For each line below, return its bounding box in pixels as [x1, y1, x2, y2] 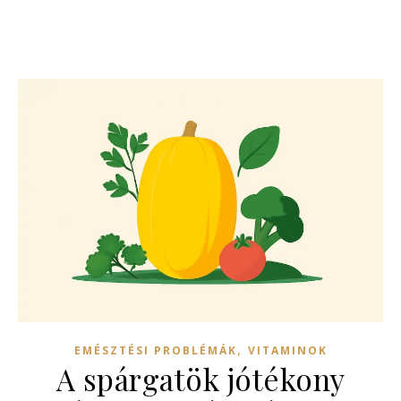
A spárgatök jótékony [55, 358, 346, 398]
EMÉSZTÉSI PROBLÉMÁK [73, 342, 237, 358]
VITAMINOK [247, 342, 328, 358]
